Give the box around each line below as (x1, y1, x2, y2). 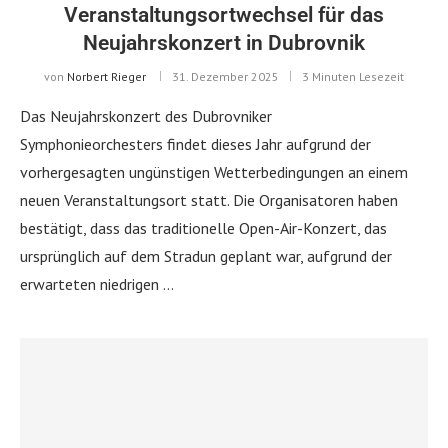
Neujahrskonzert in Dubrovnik (83, 30, 365, 55)
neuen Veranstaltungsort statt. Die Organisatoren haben (20, 189, 398, 210)
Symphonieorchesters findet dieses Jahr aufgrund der (20, 133, 371, 154)
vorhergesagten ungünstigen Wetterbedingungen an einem (20, 161, 408, 182)
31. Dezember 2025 (172, 68, 279, 84)
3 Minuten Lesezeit (302, 68, 404, 84)
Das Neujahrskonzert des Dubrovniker (20, 105, 272, 126)
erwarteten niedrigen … (20, 273, 174, 294)
